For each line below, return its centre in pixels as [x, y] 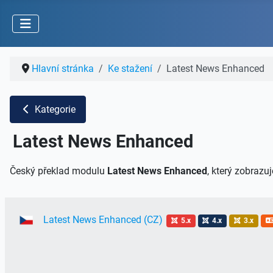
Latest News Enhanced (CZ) [103, 220]
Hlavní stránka [63, 69]
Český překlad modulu [58, 171]
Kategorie [54, 109]
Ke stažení [130, 69]
